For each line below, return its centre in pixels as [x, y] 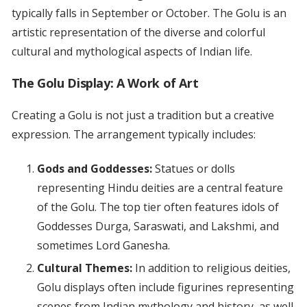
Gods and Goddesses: [94, 169]
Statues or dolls [193, 169]
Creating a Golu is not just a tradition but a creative [143, 115]
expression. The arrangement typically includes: [133, 135]
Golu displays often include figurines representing [165, 287]
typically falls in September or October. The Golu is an [149, 13]
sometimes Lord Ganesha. [103, 246]
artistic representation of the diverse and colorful [138, 33]
